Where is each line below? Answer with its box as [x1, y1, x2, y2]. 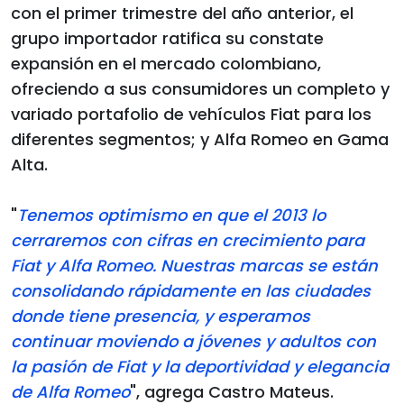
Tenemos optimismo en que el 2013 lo [17, 203, 326, 226]
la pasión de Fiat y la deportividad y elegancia [11, 354, 389, 378]
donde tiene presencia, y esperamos [11, 304, 310, 327]
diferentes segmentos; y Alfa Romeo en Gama [11, 127, 389, 151]
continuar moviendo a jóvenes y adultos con [11, 329, 376, 353]
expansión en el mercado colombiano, [11, 51, 321, 75]
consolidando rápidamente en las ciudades [11, 279, 371, 302]
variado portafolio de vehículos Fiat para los [11, 102, 372, 125]
